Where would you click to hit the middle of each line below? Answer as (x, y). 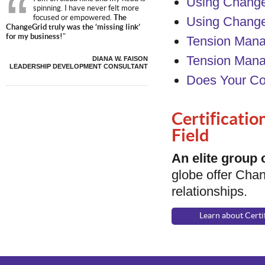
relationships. (209, 191)
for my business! (34, 37)
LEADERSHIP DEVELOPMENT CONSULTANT (79, 66)
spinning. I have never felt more (86, 8)
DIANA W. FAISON (120, 59)
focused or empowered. (73, 18)
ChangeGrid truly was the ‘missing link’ (73, 27)
